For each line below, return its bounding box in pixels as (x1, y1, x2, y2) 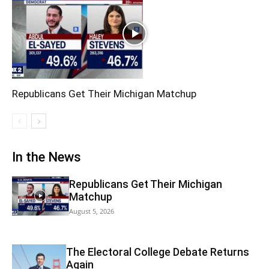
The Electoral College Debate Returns (65, 245, 249, 258)
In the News (12, 149, 81, 165)
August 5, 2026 (68, 206, 114, 216)
